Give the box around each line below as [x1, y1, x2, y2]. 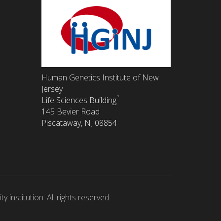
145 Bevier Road [41, 106, 100, 117]
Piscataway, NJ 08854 [41, 117, 117, 128]
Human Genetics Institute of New [41, 72, 159, 83]
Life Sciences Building [41, 94, 116, 106]
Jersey [41, 83, 63, 94]
